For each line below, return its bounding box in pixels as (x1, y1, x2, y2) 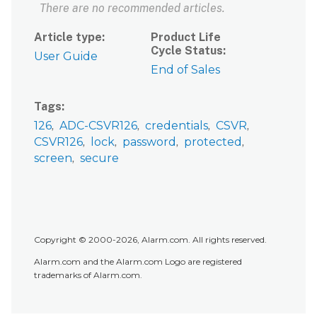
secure (80, 151, 119, 165)
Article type (34, 30, 102, 44)
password (122, 134, 176, 149)
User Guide (34, 49, 98, 63)
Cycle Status (151, 43, 224, 57)
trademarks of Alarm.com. (34, 270, 142, 281)
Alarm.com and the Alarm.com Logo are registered (34, 256, 242, 267)
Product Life (151, 30, 221, 44)
